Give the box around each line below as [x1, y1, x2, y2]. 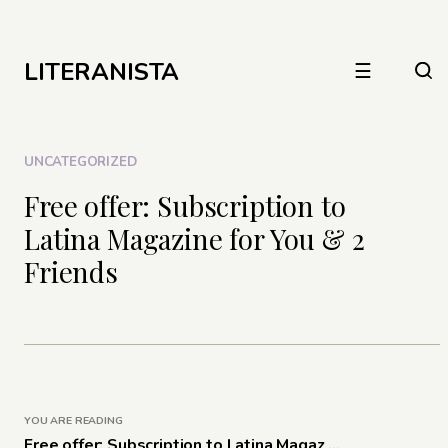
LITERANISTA [24, 56, 180, 88]
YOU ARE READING [24, 412, 123, 428]
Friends [24, 253, 118, 290]
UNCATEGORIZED [24, 153, 137, 171]
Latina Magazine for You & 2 [24, 220, 365, 257]
